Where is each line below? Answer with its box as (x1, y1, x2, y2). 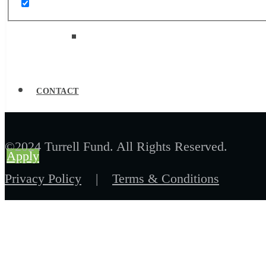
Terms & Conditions (112, 171, 219, 186)
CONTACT (36, 87, 79, 96)
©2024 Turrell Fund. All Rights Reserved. (5, 139, 227, 154)
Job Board (84, 33, 118, 42)
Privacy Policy (5, 171, 81, 186)
